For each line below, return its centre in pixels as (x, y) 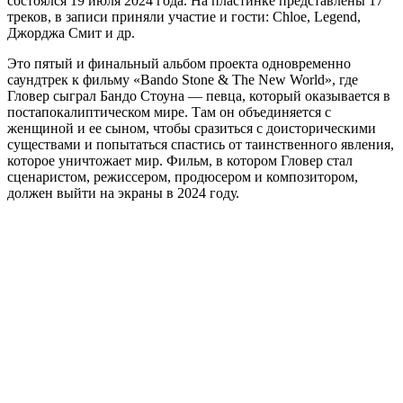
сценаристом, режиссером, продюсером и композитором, (183, 176)
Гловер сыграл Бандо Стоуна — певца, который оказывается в (199, 95)
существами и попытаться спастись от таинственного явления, (201, 144)
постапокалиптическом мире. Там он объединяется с (169, 112)
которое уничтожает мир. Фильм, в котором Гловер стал (180, 160)
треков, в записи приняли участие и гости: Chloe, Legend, (184, 16)
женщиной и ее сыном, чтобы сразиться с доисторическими (192, 128)
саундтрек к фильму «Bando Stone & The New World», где (183, 79)
